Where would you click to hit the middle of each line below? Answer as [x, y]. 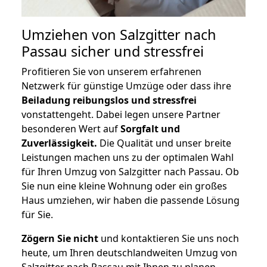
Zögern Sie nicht [60, 239]
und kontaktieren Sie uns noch [169, 239]
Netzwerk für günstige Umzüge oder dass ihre [126, 86]
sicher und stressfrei [136, 52]
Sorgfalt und [150, 129]
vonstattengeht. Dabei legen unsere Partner [121, 115]
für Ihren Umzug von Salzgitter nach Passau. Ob [130, 172]
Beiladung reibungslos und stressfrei [109, 100]
